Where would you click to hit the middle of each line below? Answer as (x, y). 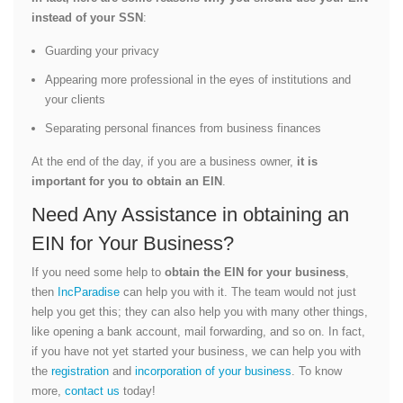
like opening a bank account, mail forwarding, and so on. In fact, (198, 331)
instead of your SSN (87, 17)
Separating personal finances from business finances (183, 128)
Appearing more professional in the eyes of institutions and (198, 79)
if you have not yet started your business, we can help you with (196, 351)
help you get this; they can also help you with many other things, (200, 311)
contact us (92, 390)
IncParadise (89, 291)
